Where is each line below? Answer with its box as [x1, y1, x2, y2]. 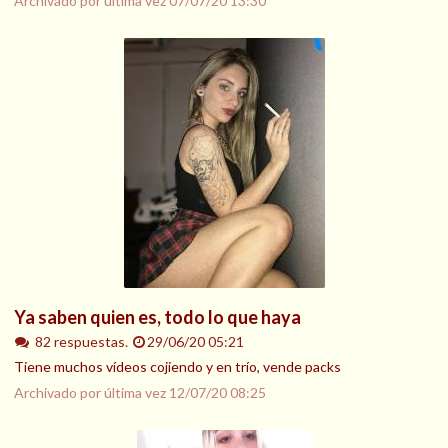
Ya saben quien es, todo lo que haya [14, 305, 301, 328]
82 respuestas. [34, 332, 131, 350]
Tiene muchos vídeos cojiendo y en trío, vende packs [14, 358, 341, 376]
